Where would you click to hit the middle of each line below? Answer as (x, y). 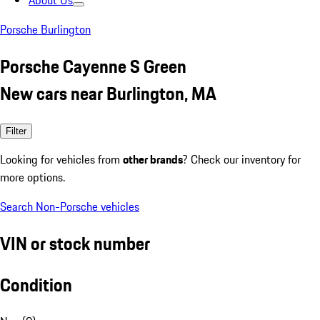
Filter (16, 131)
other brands (153, 159)
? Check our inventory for (242, 159)
